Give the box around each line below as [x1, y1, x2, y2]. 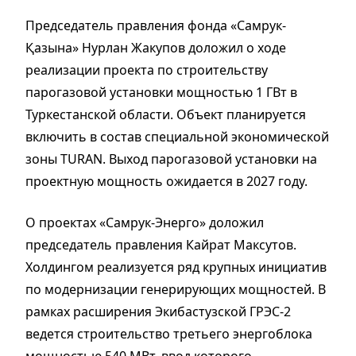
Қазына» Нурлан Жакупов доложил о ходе [25, 38, 286, 56]
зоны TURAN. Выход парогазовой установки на [25, 149, 317, 168]
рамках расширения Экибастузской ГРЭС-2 [25, 302, 291, 320]
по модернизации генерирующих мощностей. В [25, 280, 326, 298]
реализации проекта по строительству [25, 60, 268, 79]
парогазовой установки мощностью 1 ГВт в [25, 83, 297, 101]
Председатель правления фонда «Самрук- [25, 16, 286, 34]
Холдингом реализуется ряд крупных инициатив [25, 257, 327, 276]
